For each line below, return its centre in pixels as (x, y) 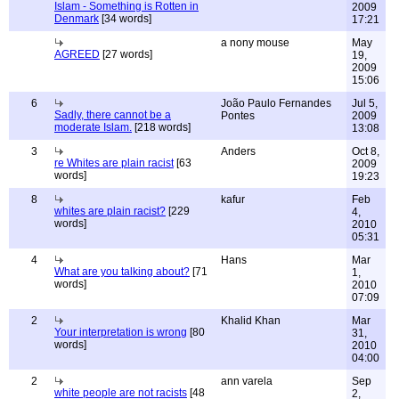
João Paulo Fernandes (276, 103)
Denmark (77, 19)
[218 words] (161, 127)
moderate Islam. (93, 127)
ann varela (247, 381)
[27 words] (126, 54)
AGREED (77, 54)
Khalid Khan (251, 321)
